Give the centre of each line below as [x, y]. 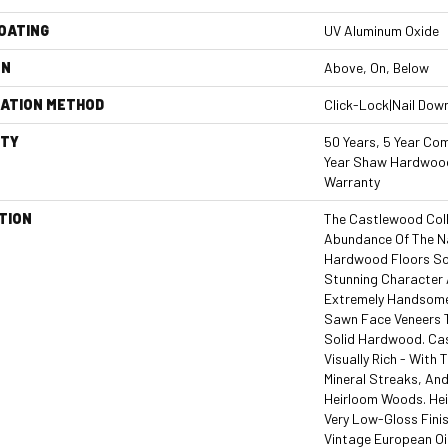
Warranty [352, 181]
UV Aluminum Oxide [381, 30]
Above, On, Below [376, 67]
